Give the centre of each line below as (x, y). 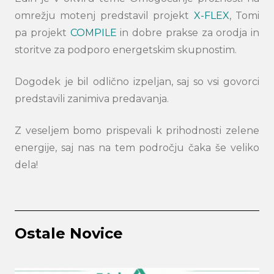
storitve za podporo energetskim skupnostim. (126, 50)
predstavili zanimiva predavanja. (92, 99)
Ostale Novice (69, 233)
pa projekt (43, 33)
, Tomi (244, 16)
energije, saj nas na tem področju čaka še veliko (137, 148)
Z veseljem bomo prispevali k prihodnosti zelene (137, 131)
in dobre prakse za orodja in (188, 33)
